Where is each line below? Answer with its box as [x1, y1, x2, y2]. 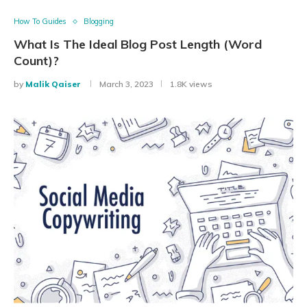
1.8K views [170, 79, 212, 90]
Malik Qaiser [25, 79, 81, 90]
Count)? [14, 53, 59, 69]
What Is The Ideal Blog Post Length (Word [14, 36, 262, 53]
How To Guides [14, 16, 66, 27]
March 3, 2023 [99, 79, 153, 90]
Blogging [84, 16, 114, 27]
